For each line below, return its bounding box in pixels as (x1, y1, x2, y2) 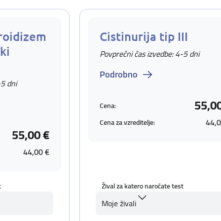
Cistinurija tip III (100, 29, 188, 44)
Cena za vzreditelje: (100, 115, 155, 129)
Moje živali (102, 196, 136, 211)
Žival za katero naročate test (102, 180, 184, 192)
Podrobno (100, 66, 138, 82)
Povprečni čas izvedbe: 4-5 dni (100, 46, 199, 61)
